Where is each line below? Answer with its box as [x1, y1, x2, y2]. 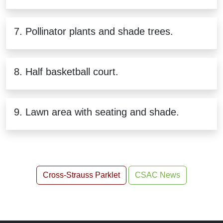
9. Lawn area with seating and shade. [14, 106, 179, 117]
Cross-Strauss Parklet [43, 170, 120, 179]
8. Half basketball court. [14, 66, 118, 77]
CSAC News [135, 170, 180, 179]
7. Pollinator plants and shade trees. [14, 25, 173, 37]
